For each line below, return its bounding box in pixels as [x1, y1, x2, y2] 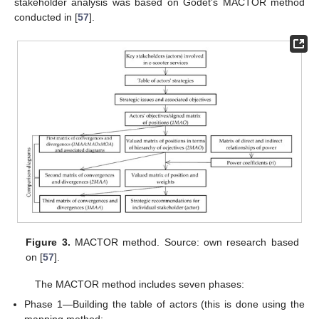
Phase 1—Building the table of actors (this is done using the [24, 298, 305, 310]
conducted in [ [14, 11, 78, 23]
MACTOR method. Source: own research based [70, 236, 299, 248]
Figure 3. [26, 236, 70, 248]
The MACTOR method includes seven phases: [34, 278, 244, 290]
